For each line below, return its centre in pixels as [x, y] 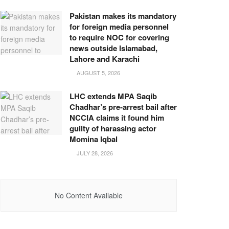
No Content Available [89, 195]
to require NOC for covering [119, 37]
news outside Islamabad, [113, 48]
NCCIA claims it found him [117, 118]
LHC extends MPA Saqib [113, 96]
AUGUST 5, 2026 [98, 73]
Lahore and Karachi [105, 59]
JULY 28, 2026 [94, 153]
